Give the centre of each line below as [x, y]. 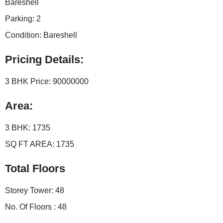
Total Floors [35, 168]
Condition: [24, 35]
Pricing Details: [44, 59]
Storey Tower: [30, 190]
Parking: [21, 19]
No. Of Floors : [31, 207]
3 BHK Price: [29, 81]
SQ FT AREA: [31, 144]
